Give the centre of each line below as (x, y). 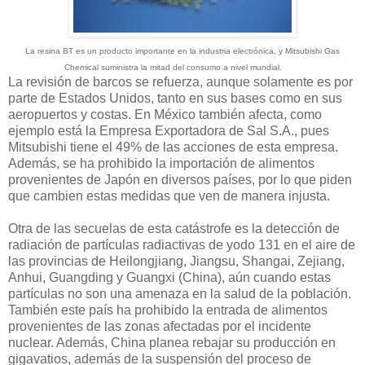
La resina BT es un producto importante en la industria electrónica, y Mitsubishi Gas (182, 51)
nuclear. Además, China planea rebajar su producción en (172, 342)
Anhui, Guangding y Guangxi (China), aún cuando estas (169, 277)
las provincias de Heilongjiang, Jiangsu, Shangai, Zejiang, (176, 261)
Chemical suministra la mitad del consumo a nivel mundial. (173, 67)
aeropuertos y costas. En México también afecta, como (165, 114)
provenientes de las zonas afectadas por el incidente (160, 326)
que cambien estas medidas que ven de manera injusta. (169, 196)
